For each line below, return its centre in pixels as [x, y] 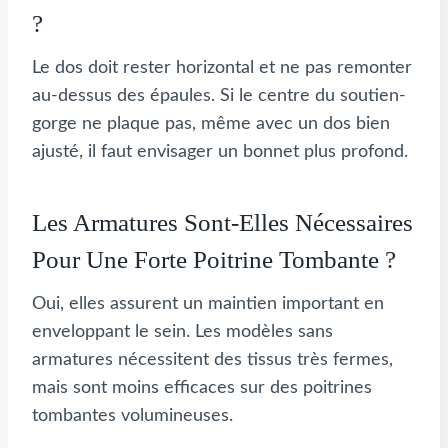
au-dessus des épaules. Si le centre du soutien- [219, 96]
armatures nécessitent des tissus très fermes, [212, 360]
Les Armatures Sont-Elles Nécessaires [222, 222]
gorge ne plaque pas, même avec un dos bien [211, 124]
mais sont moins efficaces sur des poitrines [202, 388]
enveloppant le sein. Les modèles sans [182, 332]
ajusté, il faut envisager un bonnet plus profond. [220, 152]
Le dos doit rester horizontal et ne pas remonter [222, 68]
